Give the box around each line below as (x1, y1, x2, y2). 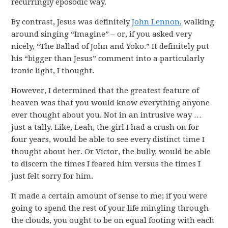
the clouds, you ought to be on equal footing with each (11, 216, 215, 225)
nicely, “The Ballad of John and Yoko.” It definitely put (11, 42, 210, 51)
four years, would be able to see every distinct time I (11, 135, 205, 144)
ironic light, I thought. (11, 66, 95, 75)
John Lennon (132, 17, 180, 26)
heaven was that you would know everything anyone (11, 98, 210, 107)
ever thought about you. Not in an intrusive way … (11, 110, 202, 120)
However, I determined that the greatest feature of (11, 86, 199, 95)
